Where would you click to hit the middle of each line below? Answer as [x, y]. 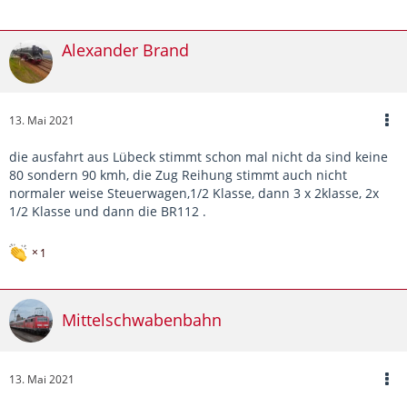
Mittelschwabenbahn [142, 320]
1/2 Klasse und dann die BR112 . [108, 211]
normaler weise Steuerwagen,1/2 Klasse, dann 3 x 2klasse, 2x [194, 193]
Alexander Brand [125, 50]
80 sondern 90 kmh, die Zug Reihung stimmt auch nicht [178, 174]
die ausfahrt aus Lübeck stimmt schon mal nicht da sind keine [199, 156]
